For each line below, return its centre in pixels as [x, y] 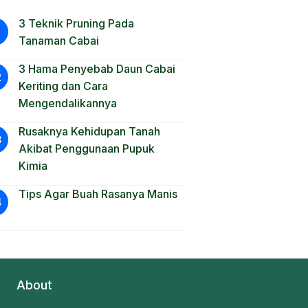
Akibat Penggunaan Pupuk [87, 148]
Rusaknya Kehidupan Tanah [89, 131]
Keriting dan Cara [63, 86]
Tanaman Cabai [59, 41]
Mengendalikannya [68, 103]
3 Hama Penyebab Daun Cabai [97, 69]
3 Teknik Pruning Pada [76, 23]
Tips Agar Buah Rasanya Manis [98, 194]
